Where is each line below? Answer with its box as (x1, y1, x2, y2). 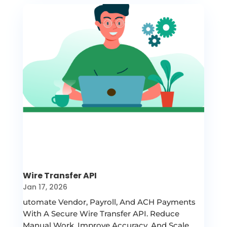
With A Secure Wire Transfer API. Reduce (22, 209, 179, 219)
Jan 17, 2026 (22, 182, 67, 193)
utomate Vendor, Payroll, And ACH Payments (22, 197, 196, 207)
